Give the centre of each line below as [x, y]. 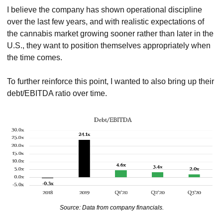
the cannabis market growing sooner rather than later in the [110, 33]
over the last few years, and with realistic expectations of [106, 21]
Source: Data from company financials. [111, 208]
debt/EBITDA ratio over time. [57, 93]
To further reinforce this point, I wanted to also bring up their [111, 81]
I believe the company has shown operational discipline [105, 9]
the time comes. [35, 57]
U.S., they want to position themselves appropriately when [109, 45]
